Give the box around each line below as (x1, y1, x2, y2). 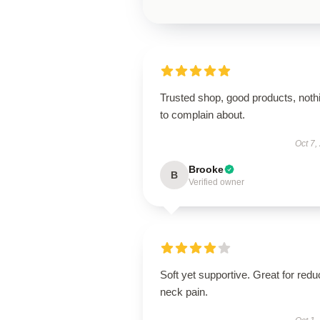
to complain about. (160, 109, 245, 121)
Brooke (189, 164, 224, 175)
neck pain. (160, 286, 208, 298)
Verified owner (189, 177, 244, 187)
